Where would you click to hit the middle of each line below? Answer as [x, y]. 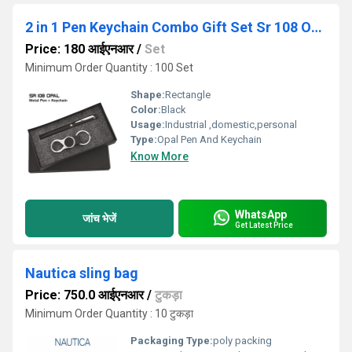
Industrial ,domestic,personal [231, 125]
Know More [159, 156]
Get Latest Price [264, 225]
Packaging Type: [172, 341]
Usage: [148, 125]
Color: [146, 110]
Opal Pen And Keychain [209, 139]
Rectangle [188, 95]
